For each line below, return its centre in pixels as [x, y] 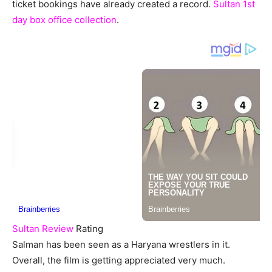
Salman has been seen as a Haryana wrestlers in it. [121, 245]
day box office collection [64, 20]
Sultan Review [43, 229]
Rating [88, 229]
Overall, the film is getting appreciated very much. [119, 260]
